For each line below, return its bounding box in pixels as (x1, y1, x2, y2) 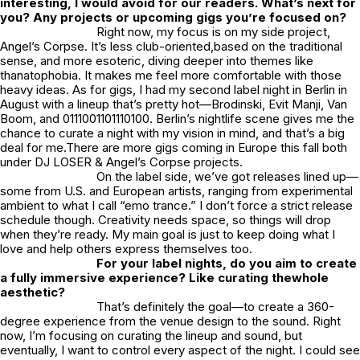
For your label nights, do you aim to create (96, 256, 357, 272)
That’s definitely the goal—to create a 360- (96, 299, 334, 315)
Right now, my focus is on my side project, (96, 24, 330, 40)
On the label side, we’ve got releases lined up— (96, 169, 358, 185)
